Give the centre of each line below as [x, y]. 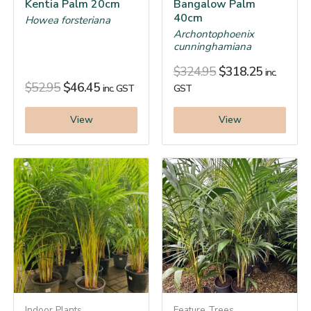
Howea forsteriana [68, 20]
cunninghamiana [212, 46]
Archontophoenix [214, 34]
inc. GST [118, 88]
